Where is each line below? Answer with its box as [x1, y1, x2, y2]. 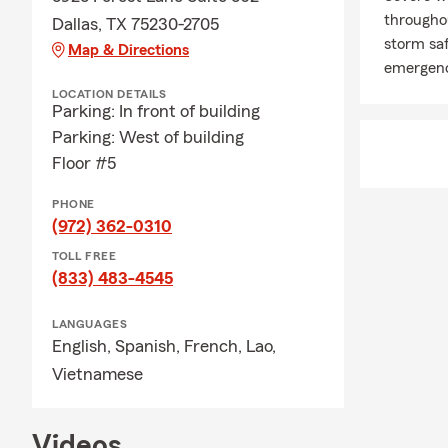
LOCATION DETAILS [52, 88, 167, 100]
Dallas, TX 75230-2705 [52, 15, 219, 33]
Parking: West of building [52, 128, 244, 146]
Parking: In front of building [52, 102, 260, 120]
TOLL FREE [52, 250, 117, 262]
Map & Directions [68, 42, 189, 58]
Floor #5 [52, 154, 116, 172]
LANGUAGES [52, 318, 128, 330]
